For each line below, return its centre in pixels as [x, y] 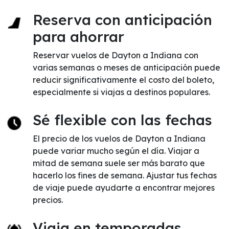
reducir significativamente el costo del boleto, [123, 80]
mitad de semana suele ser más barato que [119, 163]
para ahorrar [78, 37]
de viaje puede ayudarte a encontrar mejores [124, 188]
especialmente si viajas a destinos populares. [121, 92]
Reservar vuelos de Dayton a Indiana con [116, 55]
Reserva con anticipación [122, 20]
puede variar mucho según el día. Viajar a [116, 151]
